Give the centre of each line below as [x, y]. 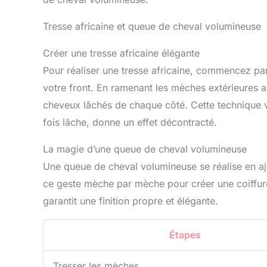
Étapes [185, 235]
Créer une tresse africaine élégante [121, 53]
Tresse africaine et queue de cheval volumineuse [152, 26]
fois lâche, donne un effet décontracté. [130, 122]
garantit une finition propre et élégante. [131, 201]
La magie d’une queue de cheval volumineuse [145, 149]
